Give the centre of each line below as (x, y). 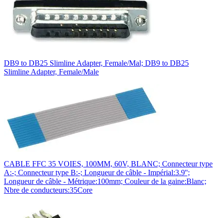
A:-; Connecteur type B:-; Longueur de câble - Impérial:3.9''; (97, 173)
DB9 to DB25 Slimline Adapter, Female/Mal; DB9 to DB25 (96, 63)
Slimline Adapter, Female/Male (51, 72)
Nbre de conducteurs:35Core (48, 190)
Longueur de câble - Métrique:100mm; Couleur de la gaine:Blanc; (105, 181)
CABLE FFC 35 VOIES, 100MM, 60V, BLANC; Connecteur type (108, 164)
